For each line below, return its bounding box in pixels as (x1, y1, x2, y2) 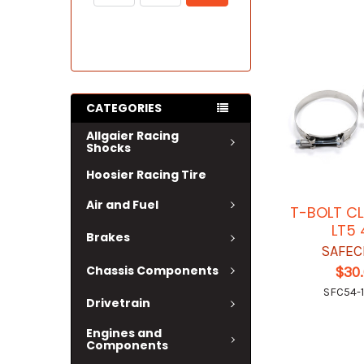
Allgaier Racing (86, 128, 179, 144)
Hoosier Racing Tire (86, 167, 206, 183)
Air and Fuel (86, 196, 158, 213)
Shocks (86, 140, 131, 156)
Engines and (86, 325, 162, 341)
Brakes (86, 229, 130, 246)
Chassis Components (86, 262, 219, 279)
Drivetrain (86, 295, 150, 312)
